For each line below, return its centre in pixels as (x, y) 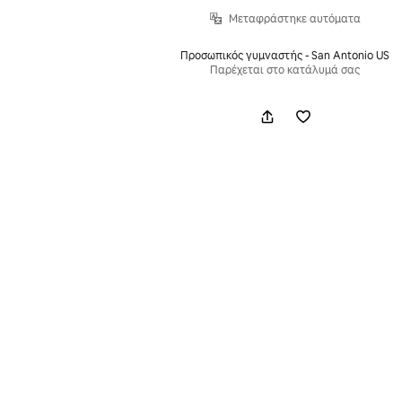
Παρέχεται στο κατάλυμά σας (285, 70)
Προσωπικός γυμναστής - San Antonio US (285, 55)
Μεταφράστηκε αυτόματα (294, 18)
